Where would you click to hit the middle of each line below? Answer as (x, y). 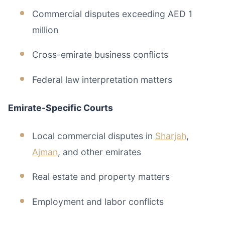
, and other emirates (99, 152)
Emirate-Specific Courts (61, 107)
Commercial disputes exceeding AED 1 (112, 14)
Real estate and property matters (101, 177)
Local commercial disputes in (94, 136)
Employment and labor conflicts (98, 201)
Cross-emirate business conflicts (100, 55)
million (45, 30)
